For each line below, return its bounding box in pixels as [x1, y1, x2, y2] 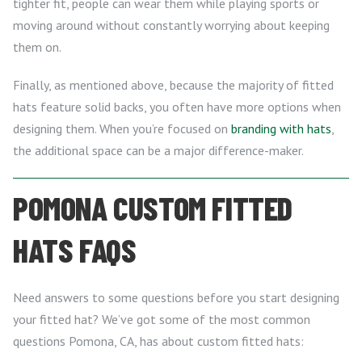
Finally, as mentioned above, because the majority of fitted [13, 76, 334, 93]
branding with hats [231, 120, 331, 137]
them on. [13, 38, 61, 55]
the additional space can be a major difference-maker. [13, 141, 304, 158]
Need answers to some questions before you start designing [13, 288, 339, 305]
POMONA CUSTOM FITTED [13, 187, 293, 227]
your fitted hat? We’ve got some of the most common [13, 310, 310, 327]
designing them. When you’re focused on [13, 120, 231, 137]
